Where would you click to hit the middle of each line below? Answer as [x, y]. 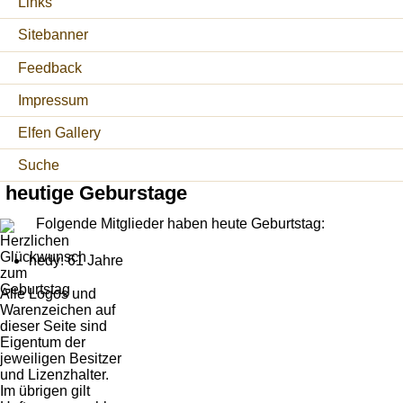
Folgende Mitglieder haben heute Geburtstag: [180, 223]
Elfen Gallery [59, 133]
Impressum [53, 100]
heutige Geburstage [96, 193]
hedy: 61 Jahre [76, 260]
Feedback [50, 67]
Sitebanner [53, 35]
